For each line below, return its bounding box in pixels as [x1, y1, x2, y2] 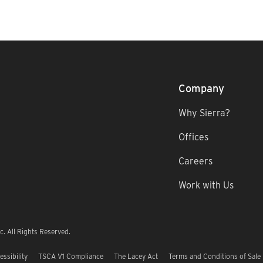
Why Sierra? [178, 107, 230, 119]
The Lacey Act [114, 252, 158, 261]
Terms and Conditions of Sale [168, 252, 261, 261]
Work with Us [178, 179, 234, 191]
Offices [178, 131, 208, 143]
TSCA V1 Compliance [38, 252, 103, 261]
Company [178, 82, 224, 95]
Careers [178, 155, 213, 167]
